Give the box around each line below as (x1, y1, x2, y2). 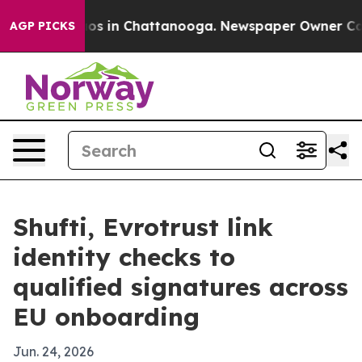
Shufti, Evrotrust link (13, 212, 273, 242)
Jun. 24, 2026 (13, 343, 94, 360)
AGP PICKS (10, 19, 75, 33)
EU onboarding (13, 301, 200, 332)
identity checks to (13, 242, 235, 272)
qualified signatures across (13, 271, 348, 302)
